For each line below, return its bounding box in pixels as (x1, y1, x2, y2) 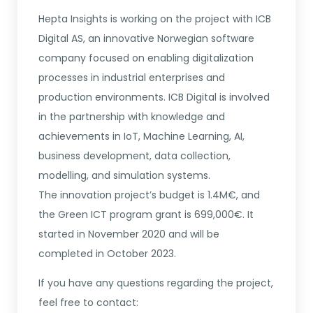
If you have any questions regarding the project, (38, 276, 273, 291)
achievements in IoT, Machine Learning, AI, (38, 129, 245, 144)
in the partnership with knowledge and (38, 110, 225, 124)
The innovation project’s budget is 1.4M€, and (38, 188, 260, 203)
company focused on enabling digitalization (38, 51, 254, 66)
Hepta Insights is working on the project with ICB (38, 12, 271, 27)
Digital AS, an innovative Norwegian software (38, 31, 254, 46)
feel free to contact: (38, 296, 138, 310)
